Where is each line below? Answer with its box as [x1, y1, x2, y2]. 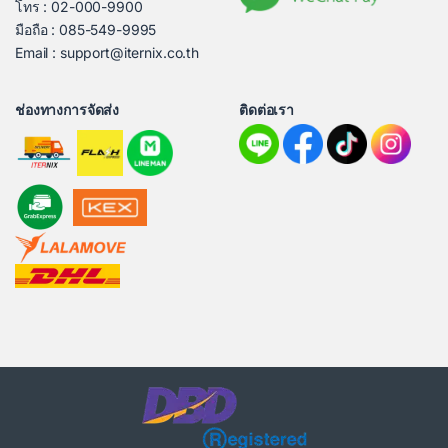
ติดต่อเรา [239, 101, 295, 119]
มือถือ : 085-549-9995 [15, 21, 157, 39]
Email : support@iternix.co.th [15, 44, 199, 62]
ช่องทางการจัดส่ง [15, 101, 120, 119]
